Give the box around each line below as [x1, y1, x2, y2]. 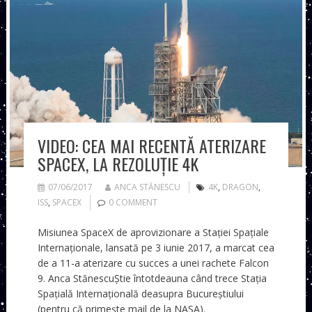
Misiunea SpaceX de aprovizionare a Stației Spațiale [37, 226, 269, 240]
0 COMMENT [108, 196, 157, 209]
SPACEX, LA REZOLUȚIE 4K [37, 151, 198, 177]
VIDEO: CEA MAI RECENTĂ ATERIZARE [37, 133, 266, 159]
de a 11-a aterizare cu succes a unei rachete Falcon [37, 256, 269, 270]
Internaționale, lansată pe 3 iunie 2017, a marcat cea [37, 241, 274, 255]
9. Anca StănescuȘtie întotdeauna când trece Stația [37, 272, 267, 286]
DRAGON [221, 181, 258, 194]
